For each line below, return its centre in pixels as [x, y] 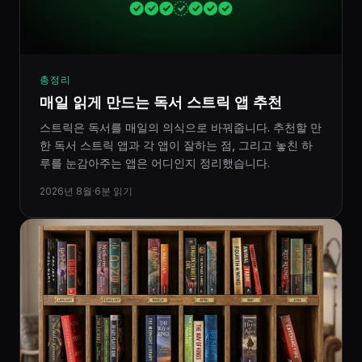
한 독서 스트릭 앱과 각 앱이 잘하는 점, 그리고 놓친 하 [176, 145]
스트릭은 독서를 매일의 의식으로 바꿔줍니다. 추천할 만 [181, 127]
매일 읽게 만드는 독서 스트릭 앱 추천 [161, 102]
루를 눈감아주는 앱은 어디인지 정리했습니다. [155, 163]
